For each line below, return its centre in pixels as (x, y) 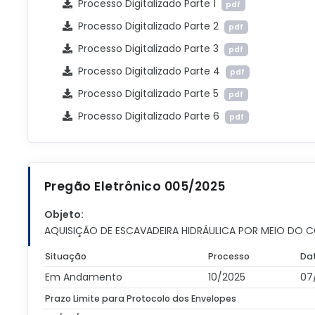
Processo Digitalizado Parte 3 (148, 49)
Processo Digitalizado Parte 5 (148, 94)
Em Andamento (84, 277)
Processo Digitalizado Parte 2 (148, 26)
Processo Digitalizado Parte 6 (148, 116)
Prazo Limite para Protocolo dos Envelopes (141, 298)
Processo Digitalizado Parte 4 (149, 71)
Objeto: (64, 214)
